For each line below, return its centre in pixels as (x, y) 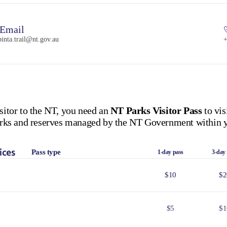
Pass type (46, 152)
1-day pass (170, 152)
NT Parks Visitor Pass (156, 110)
